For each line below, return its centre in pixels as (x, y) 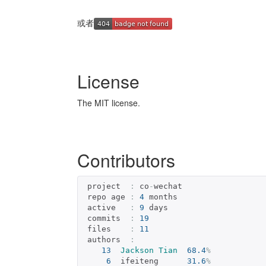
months (161, 197)
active (109, 208)
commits (109, 218)
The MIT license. (109, 103)
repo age (109, 197)
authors (109, 240)
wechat (168, 186)
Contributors (126, 160)
